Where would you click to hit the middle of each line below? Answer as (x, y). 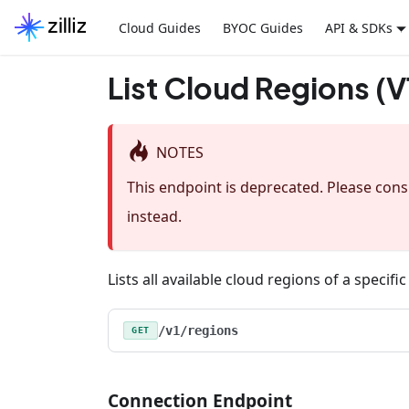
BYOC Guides (262, 27)
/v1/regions (198, 331)
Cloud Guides (159, 27)
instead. (154, 217)
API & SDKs (358, 27)
